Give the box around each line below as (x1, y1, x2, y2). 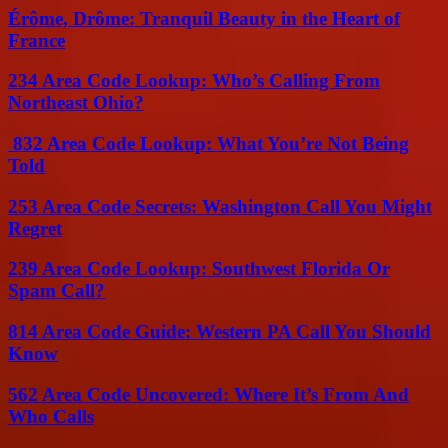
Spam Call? (8, 280, 105, 302)
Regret (8, 217, 62, 239)
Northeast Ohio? (8, 92, 144, 114)
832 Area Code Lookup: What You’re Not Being (8, 132, 409, 154)
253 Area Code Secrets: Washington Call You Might (8, 195, 432, 217)
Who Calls (8, 405, 94, 427)
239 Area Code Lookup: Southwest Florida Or (8, 258, 390, 280)
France (8, 29, 65, 51)
